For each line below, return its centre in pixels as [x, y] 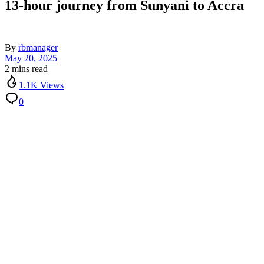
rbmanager [38, 48]
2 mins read [26, 69]
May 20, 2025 [31, 58]
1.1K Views [41, 85]
